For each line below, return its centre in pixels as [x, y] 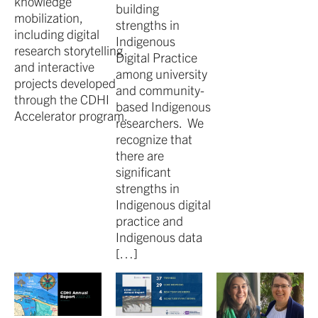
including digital [57, 33]
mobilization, [48, 17]
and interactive [54, 66]
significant [143, 171]
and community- [160, 89]
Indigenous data [159, 236]
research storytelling [68, 50]
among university [161, 73]
